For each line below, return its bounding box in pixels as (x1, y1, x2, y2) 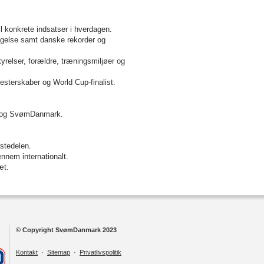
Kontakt (16, 249, 38, 256)
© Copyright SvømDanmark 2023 (16, 226, 117, 233)
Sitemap (47, 249, 70, 256)
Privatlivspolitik (80, 249, 121, 256)
